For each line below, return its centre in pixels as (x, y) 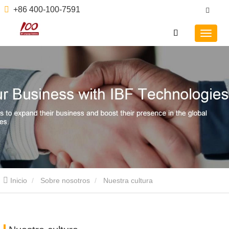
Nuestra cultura (128, 180)
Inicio (19, 180)
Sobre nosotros (65, 180)
